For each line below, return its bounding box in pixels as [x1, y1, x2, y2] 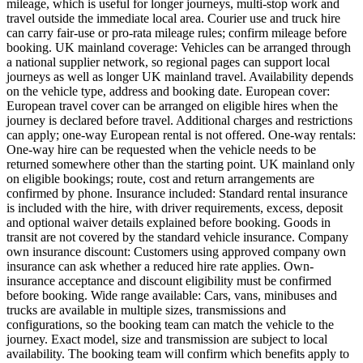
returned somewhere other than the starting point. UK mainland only [6, 157, 355, 172]
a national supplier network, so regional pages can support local [6, 55, 330, 70]
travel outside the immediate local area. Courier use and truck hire [6, 11, 340, 26]
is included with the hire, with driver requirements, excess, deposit [6, 201, 343, 216]
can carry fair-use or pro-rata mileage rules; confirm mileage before [6, 26, 347, 41]
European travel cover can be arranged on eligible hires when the [6, 99, 338, 113]
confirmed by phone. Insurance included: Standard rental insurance [6, 186, 348, 201]
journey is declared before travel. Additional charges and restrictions [6, 113, 352, 128]
